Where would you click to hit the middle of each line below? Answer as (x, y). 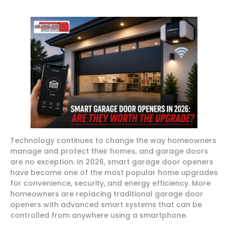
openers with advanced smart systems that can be (106, 204)
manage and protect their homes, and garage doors (109, 151)
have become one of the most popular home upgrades (114, 172)
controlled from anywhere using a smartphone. (99, 215)
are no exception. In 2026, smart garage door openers (112, 162)
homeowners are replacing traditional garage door (107, 194)
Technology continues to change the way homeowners (113, 140)
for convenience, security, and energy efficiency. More (110, 183)
